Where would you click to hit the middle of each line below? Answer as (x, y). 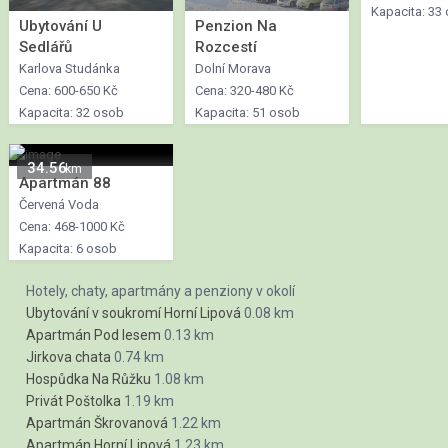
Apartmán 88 (65, 182)
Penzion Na (235, 25)
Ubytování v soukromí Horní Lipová (133, 312)
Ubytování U (60, 25)
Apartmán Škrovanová (97, 422)
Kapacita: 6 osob (68, 248)
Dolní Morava (232, 68)
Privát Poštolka (73, 400)
